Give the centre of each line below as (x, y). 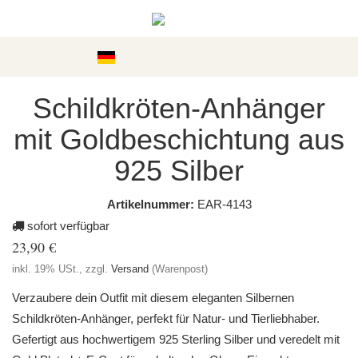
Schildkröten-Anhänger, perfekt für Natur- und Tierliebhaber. (166, 318)
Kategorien (56, 56)
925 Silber (179, 171)
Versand (130, 269)
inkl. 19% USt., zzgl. (62, 269)
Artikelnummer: (150, 204)
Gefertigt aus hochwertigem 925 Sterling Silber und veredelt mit (176, 339)
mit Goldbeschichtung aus (179, 139)
